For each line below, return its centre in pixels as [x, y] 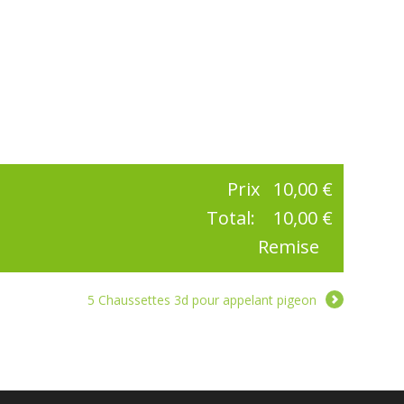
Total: [233, 218]
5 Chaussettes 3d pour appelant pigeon [202, 300]
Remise [288, 247]
